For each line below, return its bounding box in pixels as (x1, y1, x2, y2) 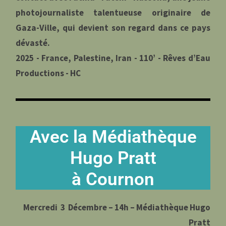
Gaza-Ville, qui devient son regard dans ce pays (16, 22, 210, 33)
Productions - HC (16, 67, 81, 79)
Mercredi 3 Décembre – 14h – (23, 201, 136, 213)
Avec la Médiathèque (29, 126, 197, 147)
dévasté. (16, 37, 50, 48)
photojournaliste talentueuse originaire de (16, 7, 210, 18)
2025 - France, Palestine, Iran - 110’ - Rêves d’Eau (16, 52, 210, 64)
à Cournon (72, 168, 154, 190)
